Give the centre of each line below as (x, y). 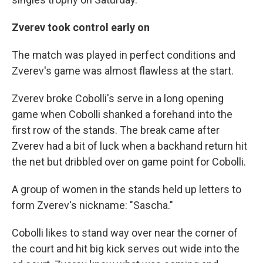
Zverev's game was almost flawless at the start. (123, 71)
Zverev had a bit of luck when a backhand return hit (129, 146)
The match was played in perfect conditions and (124, 55)
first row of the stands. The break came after (116, 130)
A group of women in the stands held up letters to (127, 190)
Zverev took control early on (81, 28)
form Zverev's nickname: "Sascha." (92, 205)
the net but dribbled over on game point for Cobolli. (129, 162)
